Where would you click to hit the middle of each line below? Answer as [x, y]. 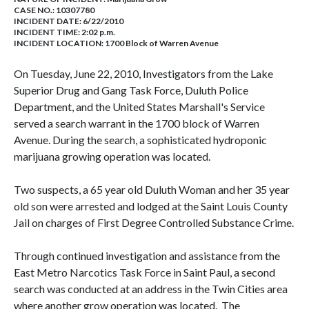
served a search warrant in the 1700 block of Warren [137, 123]
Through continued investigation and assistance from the [147, 256]
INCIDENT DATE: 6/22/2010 [69, 21]
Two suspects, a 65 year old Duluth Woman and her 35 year [152, 189]
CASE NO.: [35, 10]
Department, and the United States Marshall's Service [139, 107]
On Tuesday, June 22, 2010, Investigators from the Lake [143, 73]
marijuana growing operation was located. [113, 156]
